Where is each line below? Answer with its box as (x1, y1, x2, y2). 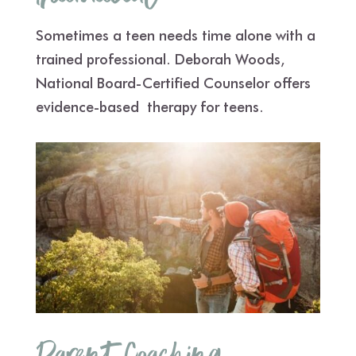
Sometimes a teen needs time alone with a (35, 25, 315, 45)
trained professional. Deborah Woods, (35, 48, 284, 69)
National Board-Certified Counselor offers (35, 72, 311, 93)
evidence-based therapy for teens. (35, 96, 264, 117)
